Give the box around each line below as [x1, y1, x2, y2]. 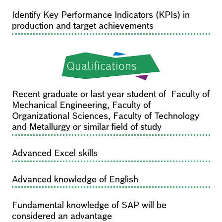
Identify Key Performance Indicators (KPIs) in [12, 10, 190, 20]
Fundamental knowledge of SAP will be [12, 200, 166, 211]
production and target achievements [12, 21, 154, 31]
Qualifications [66, 58, 137, 73]
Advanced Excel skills [12, 148, 98, 158]
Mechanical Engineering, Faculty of [12, 100, 151, 111]
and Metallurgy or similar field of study [12, 122, 162, 132]
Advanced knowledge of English [12, 174, 138, 184]
